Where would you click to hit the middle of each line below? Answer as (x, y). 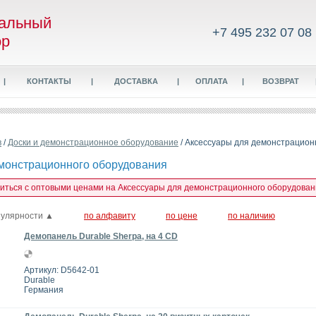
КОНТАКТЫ (49, 81)
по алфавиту (110, 216)
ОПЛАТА (211, 81)
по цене (182, 216)
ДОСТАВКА (136, 81)
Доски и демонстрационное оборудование (93, 142)
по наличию (251, 216)
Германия (44, 290)
